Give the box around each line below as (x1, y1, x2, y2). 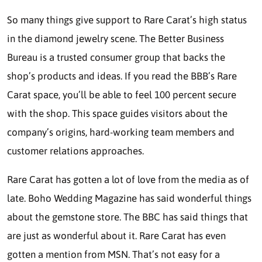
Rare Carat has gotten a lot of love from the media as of (7, 174, 249, 186)
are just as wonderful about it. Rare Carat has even (7, 230, 226, 242)
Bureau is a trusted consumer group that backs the (7, 51, 225, 64)
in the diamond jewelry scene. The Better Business (7, 33, 224, 45)
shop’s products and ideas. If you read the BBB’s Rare (7, 70, 237, 82)
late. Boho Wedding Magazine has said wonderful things (7, 192, 251, 205)
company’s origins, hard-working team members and (7, 126, 235, 139)
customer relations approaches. (7, 145, 144, 157)
